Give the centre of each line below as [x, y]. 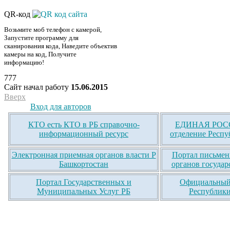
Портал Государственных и [84, 182]
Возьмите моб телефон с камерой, [53, 30]
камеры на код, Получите [40, 54]
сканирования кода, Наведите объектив [61, 46]
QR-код [18, 14]
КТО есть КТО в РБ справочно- [84, 125]
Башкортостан [84, 164]
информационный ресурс [84, 134]
